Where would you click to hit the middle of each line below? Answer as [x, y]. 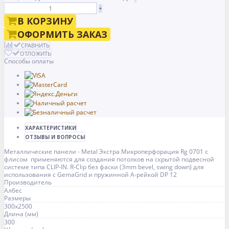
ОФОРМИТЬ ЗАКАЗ [62, 35]
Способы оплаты [29, 61]
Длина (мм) [21, 214]
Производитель [28, 182]
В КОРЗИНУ [45, 21]
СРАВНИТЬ [35, 45]
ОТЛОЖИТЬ [36, 54]
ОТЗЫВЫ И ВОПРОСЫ [55, 137]
